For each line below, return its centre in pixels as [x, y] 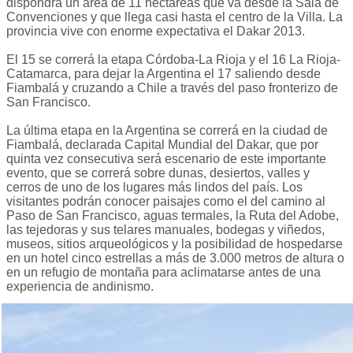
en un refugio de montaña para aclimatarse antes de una [163, 273]
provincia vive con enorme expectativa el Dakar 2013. [156, 32]
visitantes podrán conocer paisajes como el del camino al [166, 202]
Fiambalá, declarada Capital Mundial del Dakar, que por [162, 145]
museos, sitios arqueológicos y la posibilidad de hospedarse [175, 244]
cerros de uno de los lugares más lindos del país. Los [154, 188]
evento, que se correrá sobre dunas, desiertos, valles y [158, 173]
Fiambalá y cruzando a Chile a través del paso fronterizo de [172, 88]
